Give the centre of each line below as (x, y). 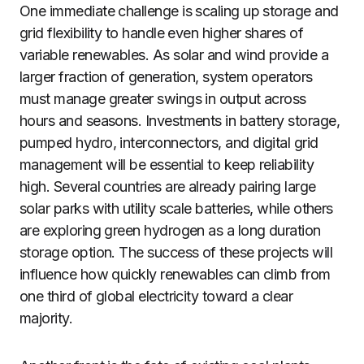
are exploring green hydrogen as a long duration (170, 230)
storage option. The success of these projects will (176, 252)
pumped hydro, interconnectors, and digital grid (169, 143)
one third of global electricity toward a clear (156, 296)
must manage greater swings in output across (163, 99)
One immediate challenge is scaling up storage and (179, 11)
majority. (46, 318)
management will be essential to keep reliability (167, 165)
